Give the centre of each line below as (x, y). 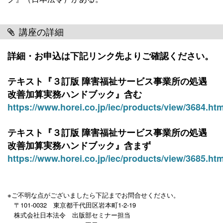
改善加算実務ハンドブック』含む (75, 94)
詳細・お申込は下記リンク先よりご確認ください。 (111, 56)
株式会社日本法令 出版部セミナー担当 (69, 215)
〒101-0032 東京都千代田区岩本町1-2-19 (72, 205)
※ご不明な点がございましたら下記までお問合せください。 (94, 195)
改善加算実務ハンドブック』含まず (79, 145)
